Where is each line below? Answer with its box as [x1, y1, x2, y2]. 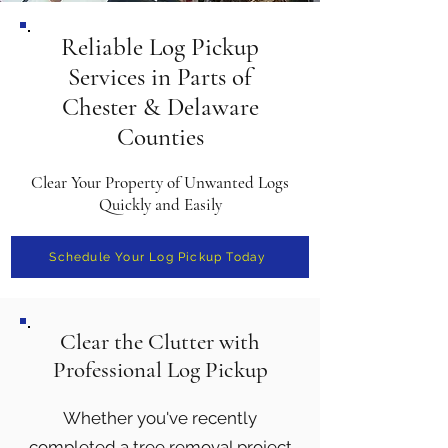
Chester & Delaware [61, 92, 259, 122]
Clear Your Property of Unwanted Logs [31, 172, 289, 193]
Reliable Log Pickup [61, 32, 259, 62]
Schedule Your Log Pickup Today [49, 250, 267, 264]
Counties [116, 122, 204, 152]
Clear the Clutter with [60, 328, 260, 356]
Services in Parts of [68, 62, 252, 92]
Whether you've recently [63, 408, 257, 428]
